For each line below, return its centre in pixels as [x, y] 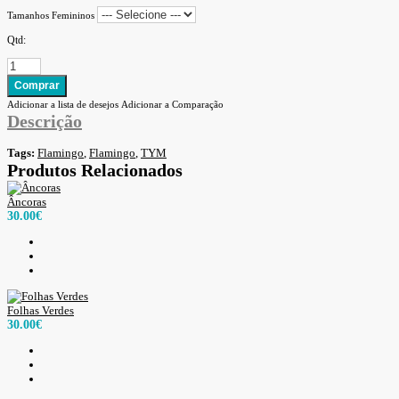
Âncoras [27, 201]
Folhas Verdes [41, 310]
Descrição [45, 121]
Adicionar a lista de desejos [63, 104]
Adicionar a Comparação [172, 104]
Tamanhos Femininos [51, 15]
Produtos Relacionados [95, 170]
